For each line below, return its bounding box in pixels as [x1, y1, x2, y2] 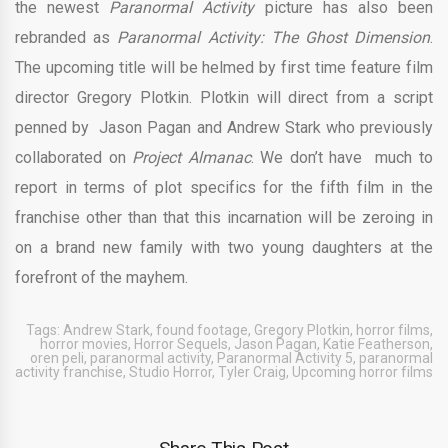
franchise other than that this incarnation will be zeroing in [15, 208, 433, 227]
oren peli [30, 350, 84, 366]
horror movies [40, 336, 128, 352]
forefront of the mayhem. [15, 268, 188, 287]
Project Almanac [132, 148, 251, 167]
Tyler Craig [218, 364, 286, 380]
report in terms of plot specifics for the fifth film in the [15, 178, 433, 197]
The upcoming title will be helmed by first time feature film [15, 58, 433, 77]
